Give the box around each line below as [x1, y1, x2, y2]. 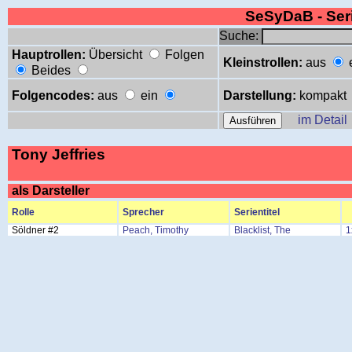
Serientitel [234, 207, 280, 218]
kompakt [299, 89, 346, 102]
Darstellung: [223, 89, 296, 102]
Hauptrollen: [12, 48, 86, 61]
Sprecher [123, 207, 164, 218]
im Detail [298, 113, 347, 126]
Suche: [219, 29, 262, 42]
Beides [31, 64, 71, 77]
